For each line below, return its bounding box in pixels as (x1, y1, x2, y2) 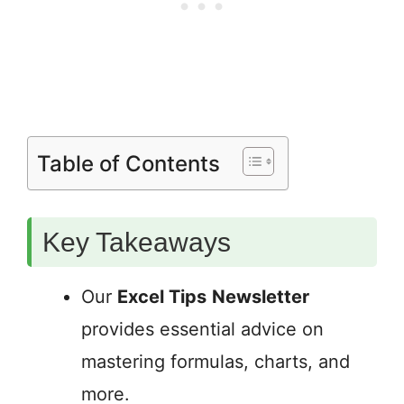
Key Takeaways (42, 227, 231, 258)
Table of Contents (37, 150, 220, 177)
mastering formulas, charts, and (81, 351, 350, 373)
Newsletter (212, 286, 309, 308)
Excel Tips (117, 286, 207, 308)
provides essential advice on (81, 318, 324, 341)
